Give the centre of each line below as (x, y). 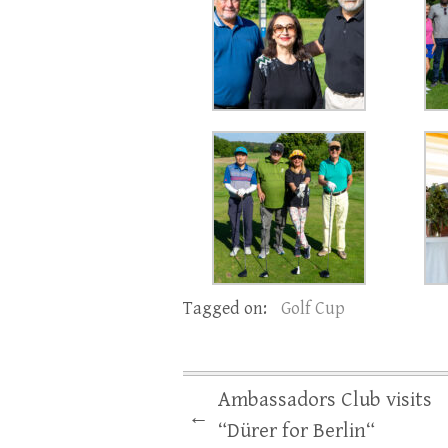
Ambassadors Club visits (325, 400)
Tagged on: (227, 308)
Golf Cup (313, 308)
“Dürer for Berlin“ (296, 431)
